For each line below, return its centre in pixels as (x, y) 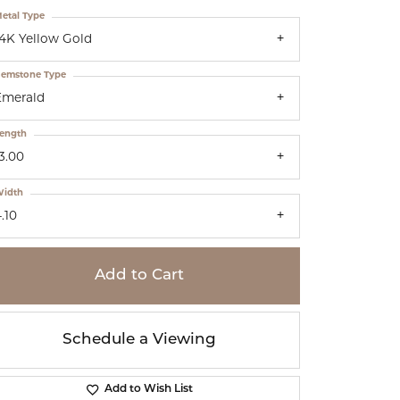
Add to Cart (139, 276)
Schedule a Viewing (139, 340)
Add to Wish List (148, 390)
